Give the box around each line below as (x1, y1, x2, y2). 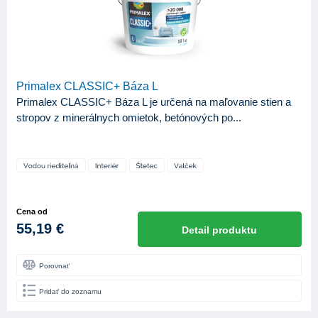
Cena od (16, 207, 48, 216)
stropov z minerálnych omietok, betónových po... (16, 111, 241, 124)
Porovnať (39, 262, 70, 270)
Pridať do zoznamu (39, 287, 102, 296)
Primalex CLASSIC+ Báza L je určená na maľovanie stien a (16, 96, 291, 109)
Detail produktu (182, 224, 258, 236)
